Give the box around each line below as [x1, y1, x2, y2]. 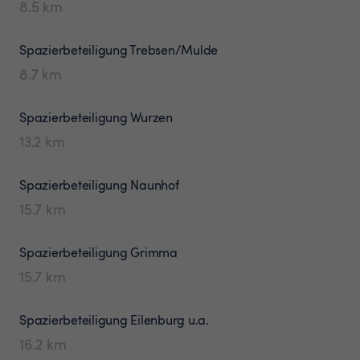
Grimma [130, 243, 178, 261]
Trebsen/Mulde [129, 40, 218, 59]
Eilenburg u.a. [130, 310, 209, 329]
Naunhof [130, 175, 179, 194]
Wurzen [130, 108, 173, 126]
